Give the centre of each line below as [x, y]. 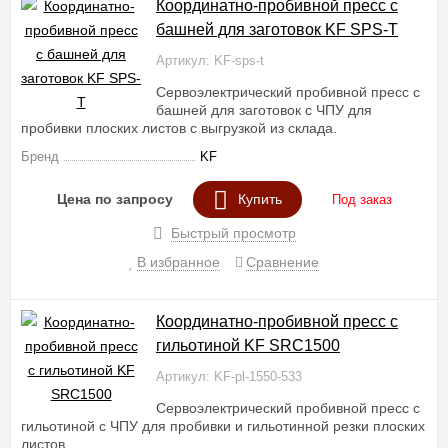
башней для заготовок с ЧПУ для [264, 110]
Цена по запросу [114, 199]
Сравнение [282, 262]
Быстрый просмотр [233, 233]
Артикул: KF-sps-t [210, 61]
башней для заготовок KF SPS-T [277, 29]
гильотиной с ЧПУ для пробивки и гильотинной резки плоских [223, 426]
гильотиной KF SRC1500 [248, 345]
